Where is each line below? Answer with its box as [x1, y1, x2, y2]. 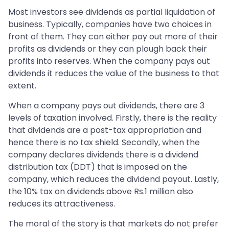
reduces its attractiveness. [8, 198, 115, 210]
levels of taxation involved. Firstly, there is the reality [8, 112, 217, 124]
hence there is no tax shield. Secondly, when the [8, 136, 200, 149]
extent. [8, 80, 36, 92]
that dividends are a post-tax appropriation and [8, 124, 201, 136]
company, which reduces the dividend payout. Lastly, [8, 173, 219, 186]
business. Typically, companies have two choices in [8, 18, 212, 31]
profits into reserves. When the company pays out [8, 55, 210, 67]
